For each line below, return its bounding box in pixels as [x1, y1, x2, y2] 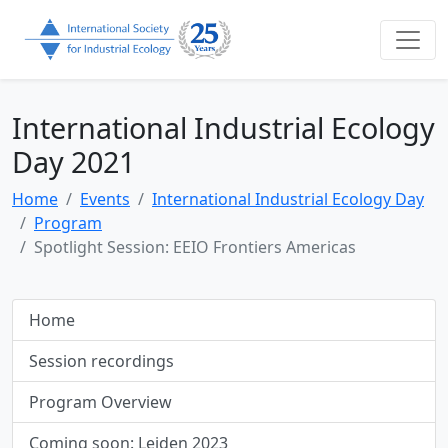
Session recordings [29, 350, 174, 373]
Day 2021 [12, 142, 135, 182]
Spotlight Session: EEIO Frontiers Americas [34, 236, 356, 259]
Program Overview [29, 391, 172, 414]
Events [80, 188, 130, 211]
